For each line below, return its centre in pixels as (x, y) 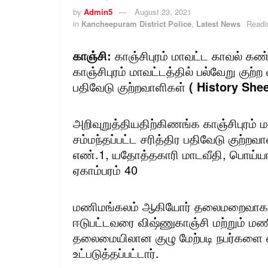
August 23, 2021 (163, 11)
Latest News (218, 23)
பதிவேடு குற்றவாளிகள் (129, 86)
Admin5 (98, 11)
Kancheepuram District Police (136, 23)
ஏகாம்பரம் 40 (105, 169)
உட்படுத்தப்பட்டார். (116, 252)
